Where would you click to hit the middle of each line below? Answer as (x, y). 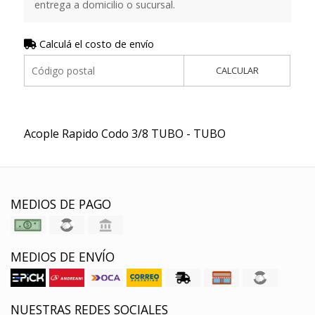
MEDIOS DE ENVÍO (63, 257)
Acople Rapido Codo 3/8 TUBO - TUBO (124, 134)
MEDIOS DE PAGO (61, 204)
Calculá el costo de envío (95, 44)
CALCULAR (237, 71)
